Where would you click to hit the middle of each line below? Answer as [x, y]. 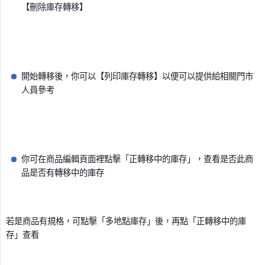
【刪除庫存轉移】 [54, 7]
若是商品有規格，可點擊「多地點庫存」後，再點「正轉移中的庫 [126, 221]
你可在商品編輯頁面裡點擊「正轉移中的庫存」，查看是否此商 [137, 159]
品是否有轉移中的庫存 [63, 173]
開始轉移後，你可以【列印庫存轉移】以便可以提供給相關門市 [137, 76]
